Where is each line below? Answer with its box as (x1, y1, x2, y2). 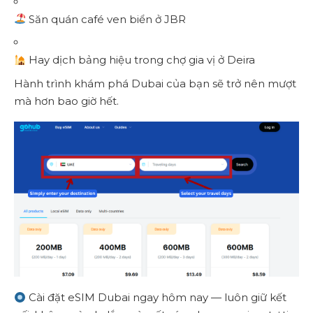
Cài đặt (26, 291, 68, 305)
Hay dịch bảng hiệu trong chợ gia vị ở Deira (26, 53, 256, 67)
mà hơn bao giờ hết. (14, 94, 119, 108)
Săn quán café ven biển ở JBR (26, 12, 187, 26)
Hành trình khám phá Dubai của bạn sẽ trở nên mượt (14, 76, 296, 90)
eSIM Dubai (68, 291, 131, 305)
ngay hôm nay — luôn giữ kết (130, 291, 287, 305)
